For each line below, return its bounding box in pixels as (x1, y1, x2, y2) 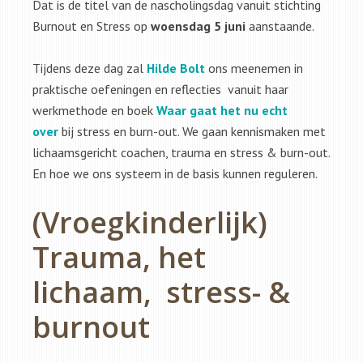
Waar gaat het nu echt (156, 102, 288, 118)
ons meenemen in (208, 60, 303, 76)
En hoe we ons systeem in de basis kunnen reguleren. (32, 165, 318, 181)
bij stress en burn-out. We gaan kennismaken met (58, 123, 329, 139)
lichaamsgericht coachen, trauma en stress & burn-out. (32, 144, 330, 160)
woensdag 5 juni (151, 18, 246, 34)
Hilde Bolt (147, 60, 208, 76)
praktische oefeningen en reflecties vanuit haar (32, 81, 288, 97)
